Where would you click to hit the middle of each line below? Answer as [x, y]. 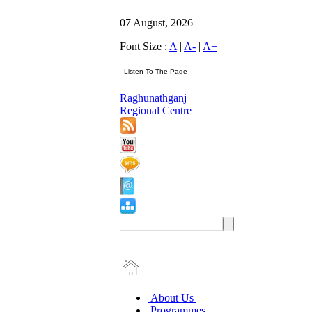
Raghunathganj [153, 98]
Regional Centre [156, 110]
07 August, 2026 [156, 23]
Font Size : [145, 46]
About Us [172, 298]
